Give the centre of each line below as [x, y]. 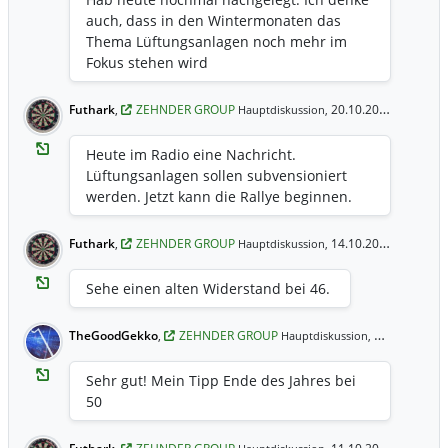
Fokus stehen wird [147, 62]
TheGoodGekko [113, 335]
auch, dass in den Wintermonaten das [213, 20]
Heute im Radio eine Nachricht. [191, 154]
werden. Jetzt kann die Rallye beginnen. [219, 196]
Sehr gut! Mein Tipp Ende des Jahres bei [221, 380]
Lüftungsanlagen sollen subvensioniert [216, 175]
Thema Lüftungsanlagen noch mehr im [216, 41]
